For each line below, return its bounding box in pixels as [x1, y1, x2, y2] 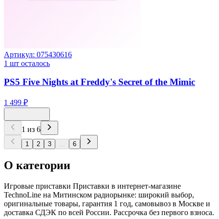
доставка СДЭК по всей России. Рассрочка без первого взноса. [4, 208, 214, 217]
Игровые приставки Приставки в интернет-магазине [4, 181, 181, 190]
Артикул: [4, 50, 37, 59]
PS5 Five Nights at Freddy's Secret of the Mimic [4, 77, 195, 88]
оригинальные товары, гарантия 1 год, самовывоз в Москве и [4, 199, 210, 208]
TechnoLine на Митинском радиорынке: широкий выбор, [4, 190, 194, 199]
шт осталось [8, 59, 50, 67]
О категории [4, 158, 70, 172]
